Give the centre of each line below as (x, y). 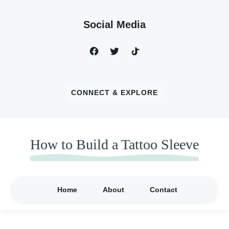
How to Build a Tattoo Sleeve (114, 144)
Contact (163, 190)
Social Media (114, 25)
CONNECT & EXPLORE (114, 93)
